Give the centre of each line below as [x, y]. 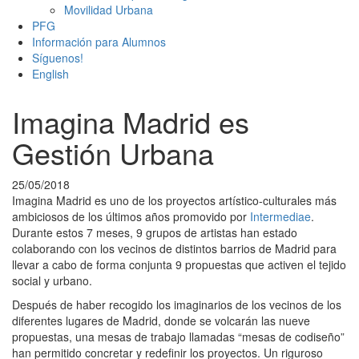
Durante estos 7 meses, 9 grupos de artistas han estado [155, 232]
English [50, 73]
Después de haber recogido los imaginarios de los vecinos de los [177, 304]
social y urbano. [52, 280]
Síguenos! [58, 57]
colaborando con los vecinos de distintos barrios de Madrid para [174, 248]
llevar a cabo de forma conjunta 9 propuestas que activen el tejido [179, 264]
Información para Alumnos [99, 41]
